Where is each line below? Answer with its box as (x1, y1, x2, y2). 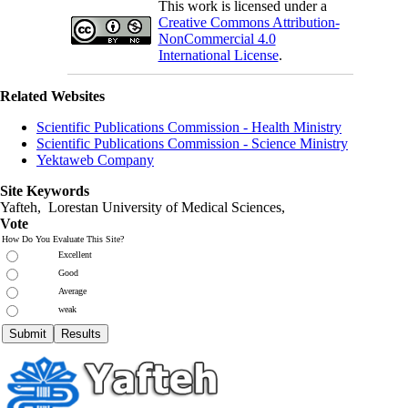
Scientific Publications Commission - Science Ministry (36, 135, 348, 151)
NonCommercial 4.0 (158, 30, 276, 46)
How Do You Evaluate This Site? (2, 233, 124, 244)
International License (158, 46, 279, 63)
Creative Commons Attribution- (158, 14, 340, 30)
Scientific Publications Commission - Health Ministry (36, 118, 342, 135)
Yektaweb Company (36, 151, 154, 168)
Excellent (58, 249, 92, 260)
